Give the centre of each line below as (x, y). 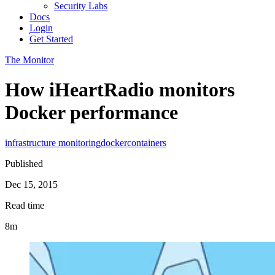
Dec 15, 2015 (31, 184)
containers (147, 142)
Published (24, 163)
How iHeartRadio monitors (120, 90)
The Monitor (29, 60)
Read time (25, 205)
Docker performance (91, 113)
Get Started (51, 39)
